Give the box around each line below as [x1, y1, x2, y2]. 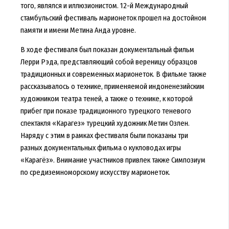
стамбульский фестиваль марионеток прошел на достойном [20, 13, 207, 22]
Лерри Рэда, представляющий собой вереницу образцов [20, 57, 197, 67]
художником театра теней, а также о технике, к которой [20, 94, 193, 104]
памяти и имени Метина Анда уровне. [20, 25, 136, 35]
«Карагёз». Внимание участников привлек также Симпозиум [20, 155, 205, 165]
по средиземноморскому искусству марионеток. [20, 168, 170, 177]
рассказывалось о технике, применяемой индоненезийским [20, 82, 204, 91]
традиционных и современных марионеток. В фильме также [20, 70, 207, 79]
